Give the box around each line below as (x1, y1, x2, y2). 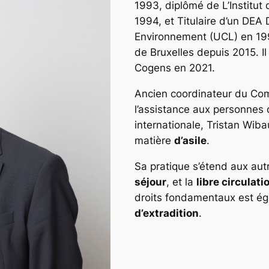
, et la (166, 175, 196, 188)
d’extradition (134, 207, 199, 219)
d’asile (174, 134, 207, 147)
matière (134, 134, 174, 147)
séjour (134, 175, 166, 188)
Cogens (134, 61, 171, 74)
